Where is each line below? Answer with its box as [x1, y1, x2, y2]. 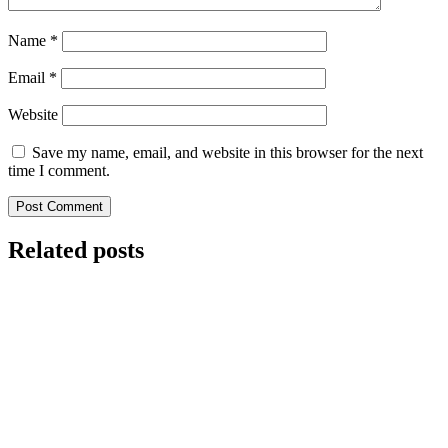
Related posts [8, 236, 144, 263]
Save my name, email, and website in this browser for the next [32, 143, 423, 161]
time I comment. [8, 161, 110, 179]
